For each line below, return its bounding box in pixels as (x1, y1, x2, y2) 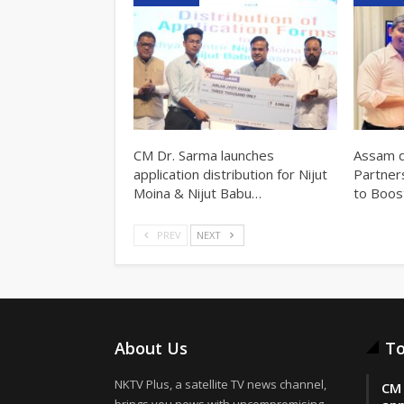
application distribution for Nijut (133, 164, 327, 183)
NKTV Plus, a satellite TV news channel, (115, 376, 326, 393)
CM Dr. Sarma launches (133, 145, 274, 164)
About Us (115, 337, 188, 360)
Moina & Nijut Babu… (133, 183, 262, 202)
